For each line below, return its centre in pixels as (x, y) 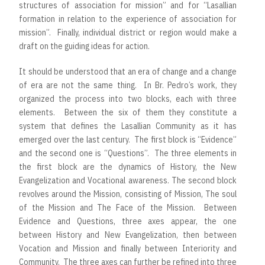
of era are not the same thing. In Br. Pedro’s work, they (128, 85)
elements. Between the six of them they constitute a (128, 112)
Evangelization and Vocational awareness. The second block (128, 180)
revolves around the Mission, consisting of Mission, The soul (128, 194)
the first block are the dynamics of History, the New (128, 167)
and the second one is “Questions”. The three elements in (128, 153)
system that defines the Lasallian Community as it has (128, 126)
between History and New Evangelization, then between (128, 235)
